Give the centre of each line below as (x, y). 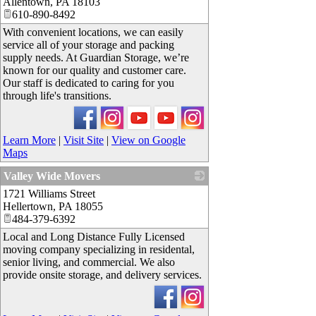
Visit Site (84, 140)
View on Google (148, 140)
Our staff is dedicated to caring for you (89, 83)
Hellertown (28, 206)
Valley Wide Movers (52, 176)
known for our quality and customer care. (95, 70)
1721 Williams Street (49, 194)
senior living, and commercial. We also (89, 262)
